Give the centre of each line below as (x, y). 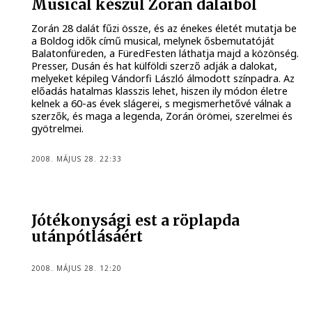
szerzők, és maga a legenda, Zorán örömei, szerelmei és (162, 116)
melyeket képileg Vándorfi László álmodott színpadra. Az (163, 79)
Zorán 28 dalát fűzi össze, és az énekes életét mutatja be (164, 29)
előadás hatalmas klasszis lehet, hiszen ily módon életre (160, 91)
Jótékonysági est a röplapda (136, 220)
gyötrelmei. (58, 129)
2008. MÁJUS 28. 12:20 (77, 268)
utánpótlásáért (87, 236)
